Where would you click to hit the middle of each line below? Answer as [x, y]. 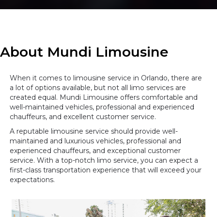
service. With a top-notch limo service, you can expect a [104, 160]
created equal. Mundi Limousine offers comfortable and [104, 97]
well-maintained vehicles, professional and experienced [102, 107]
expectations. [32, 179]
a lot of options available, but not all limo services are [98, 87]
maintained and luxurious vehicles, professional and [95, 141]
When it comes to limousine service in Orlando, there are [106, 78]
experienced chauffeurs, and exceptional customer [95, 150]
